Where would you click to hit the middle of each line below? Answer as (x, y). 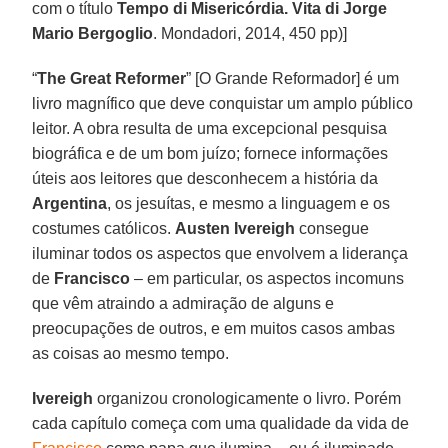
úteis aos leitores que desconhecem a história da (205, 178)
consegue (332, 228)
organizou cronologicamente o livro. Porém (247, 398)
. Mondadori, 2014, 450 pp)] (250, 33)
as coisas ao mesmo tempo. (131, 353)
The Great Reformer (112, 78)
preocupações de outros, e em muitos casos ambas (214, 328)
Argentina (70, 203)
